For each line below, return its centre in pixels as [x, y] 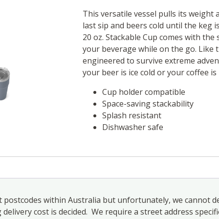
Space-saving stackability [148, 104]
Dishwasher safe [132, 127]
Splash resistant [131, 116]
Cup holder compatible [143, 92]
